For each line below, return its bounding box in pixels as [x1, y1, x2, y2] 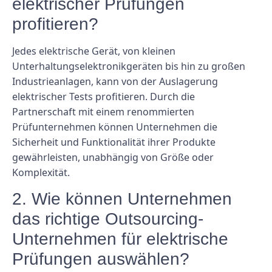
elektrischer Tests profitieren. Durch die [12, 90, 195, 103]
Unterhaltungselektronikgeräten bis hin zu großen [12, 59, 245, 73]
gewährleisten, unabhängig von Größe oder [12, 151, 214, 164]
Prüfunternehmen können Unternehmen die [12, 120, 217, 134]
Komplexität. [12, 166, 70, 179]
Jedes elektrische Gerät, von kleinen [12, 44, 175, 58]
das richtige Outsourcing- [12, 209, 203, 229]
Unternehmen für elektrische [12, 229, 228, 249]
